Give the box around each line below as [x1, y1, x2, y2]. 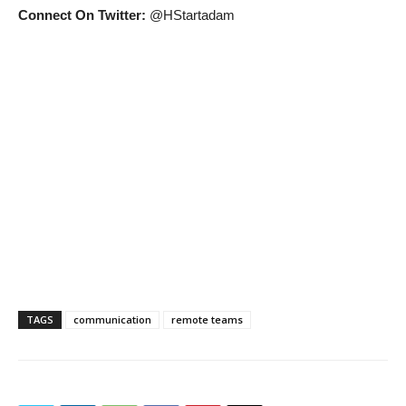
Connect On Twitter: [18, 7, 150, 24]
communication [73, 313, 151, 327]
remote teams [171, 313, 243, 327]
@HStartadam [150, 7, 235, 24]
